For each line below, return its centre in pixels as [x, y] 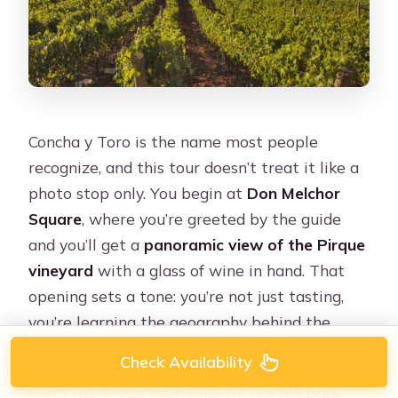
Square [56, 218]
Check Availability [186, 362]
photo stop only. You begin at [138, 192]
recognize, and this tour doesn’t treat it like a [194, 167]
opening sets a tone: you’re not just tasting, [187, 295]
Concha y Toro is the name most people [174, 141]
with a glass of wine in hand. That [219, 270]
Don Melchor [294, 192]
